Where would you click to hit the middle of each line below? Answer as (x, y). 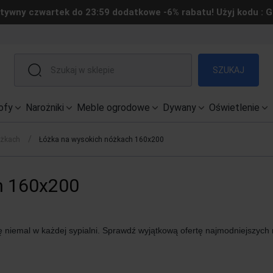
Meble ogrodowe (113, 108)
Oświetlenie (234, 108)
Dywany (179, 108)
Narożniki (45, 108)
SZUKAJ (228, 70)
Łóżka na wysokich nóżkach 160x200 (101, 140)
